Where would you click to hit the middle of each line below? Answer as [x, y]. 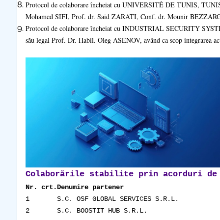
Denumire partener [90, 187]
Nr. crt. [41, 187]
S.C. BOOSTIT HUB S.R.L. [102, 211]
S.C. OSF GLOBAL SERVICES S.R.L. [118, 199]
